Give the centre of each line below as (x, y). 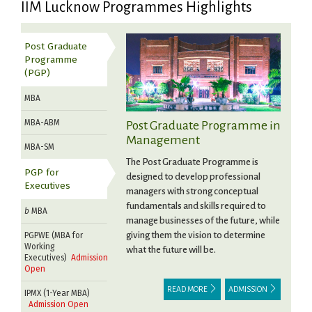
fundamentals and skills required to (196, 206)
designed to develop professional (193, 177)
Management (163, 140)
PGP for (42, 172)
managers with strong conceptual (192, 192)
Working (39, 247)
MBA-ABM (42, 123)
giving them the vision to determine (195, 235)
